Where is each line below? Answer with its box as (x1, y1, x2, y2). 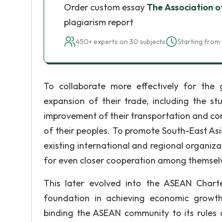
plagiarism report (64, 16, 133, 28)
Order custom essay (64, 1, 147, 13)
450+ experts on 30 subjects (76, 37, 166, 46)
